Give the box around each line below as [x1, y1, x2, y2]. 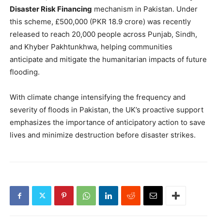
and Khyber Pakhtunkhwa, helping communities [10, 42, 172, 51]
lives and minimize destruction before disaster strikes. [10, 130, 196, 139]
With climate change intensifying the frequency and [10, 93, 186, 102]
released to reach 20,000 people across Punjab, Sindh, [10, 30, 197, 39]
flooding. [10, 67, 40, 77]
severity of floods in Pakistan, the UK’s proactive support [10, 105, 203, 114]
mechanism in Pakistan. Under [92, 4, 198, 14]
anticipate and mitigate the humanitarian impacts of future [10, 55, 207, 64]
